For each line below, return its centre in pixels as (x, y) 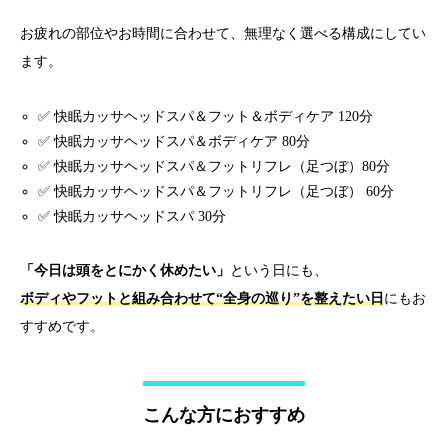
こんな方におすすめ (224, 415)
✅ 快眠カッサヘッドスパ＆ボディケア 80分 (174, 141)
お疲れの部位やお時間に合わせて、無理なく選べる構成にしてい (223, 33)
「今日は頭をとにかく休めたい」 (125, 270)
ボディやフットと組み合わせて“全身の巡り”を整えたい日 (202, 298)
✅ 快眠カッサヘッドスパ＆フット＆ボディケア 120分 (206, 116)
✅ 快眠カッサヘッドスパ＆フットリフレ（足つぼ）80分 (214, 166)
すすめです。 (62, 326)
